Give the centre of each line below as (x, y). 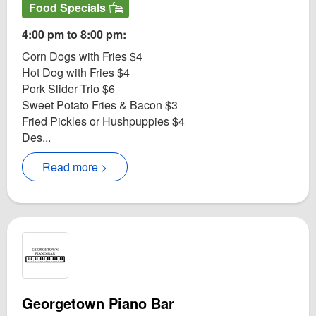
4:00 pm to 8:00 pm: (74, 34)
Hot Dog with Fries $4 (76, 72)
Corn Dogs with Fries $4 (82, 56)
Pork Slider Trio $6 (68, 88)
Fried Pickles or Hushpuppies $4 (103, 121)
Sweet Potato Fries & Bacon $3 (100, 104)
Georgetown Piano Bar (98, 303)
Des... (36, 137)
